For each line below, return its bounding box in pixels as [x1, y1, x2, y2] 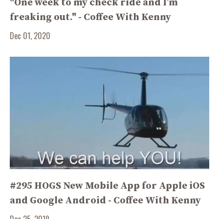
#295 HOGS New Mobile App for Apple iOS [10, 179, 205, 192]
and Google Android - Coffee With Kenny [10, 194, 201, 207]
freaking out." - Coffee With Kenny [10, 11, 171, 23]
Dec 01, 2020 [10, 30, 50, 42]
